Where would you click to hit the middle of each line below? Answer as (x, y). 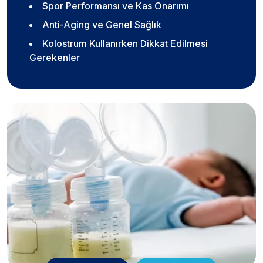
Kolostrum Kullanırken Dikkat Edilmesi (125, 44)
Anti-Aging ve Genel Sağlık (102, 25)
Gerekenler (55, 58)
